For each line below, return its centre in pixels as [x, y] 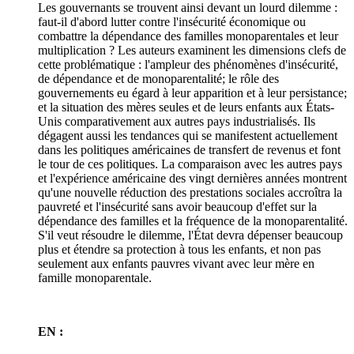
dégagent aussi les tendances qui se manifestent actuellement [188, 136]
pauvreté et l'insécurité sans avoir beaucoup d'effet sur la [177, 207]
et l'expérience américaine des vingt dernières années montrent [192, 178]
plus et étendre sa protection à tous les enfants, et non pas [179, 249]
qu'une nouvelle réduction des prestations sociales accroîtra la [190, 192]
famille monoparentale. [95, 278]
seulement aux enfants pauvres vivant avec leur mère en [176, 264]
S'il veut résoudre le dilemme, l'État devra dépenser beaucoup [190, 235]
